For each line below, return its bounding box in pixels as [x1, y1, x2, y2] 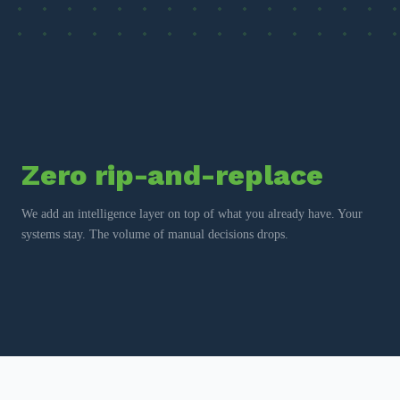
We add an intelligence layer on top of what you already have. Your [21, 206, 362, 221]
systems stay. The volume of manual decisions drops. [21, 227, 288, 241]
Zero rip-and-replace [21, 157, 323, 192]
